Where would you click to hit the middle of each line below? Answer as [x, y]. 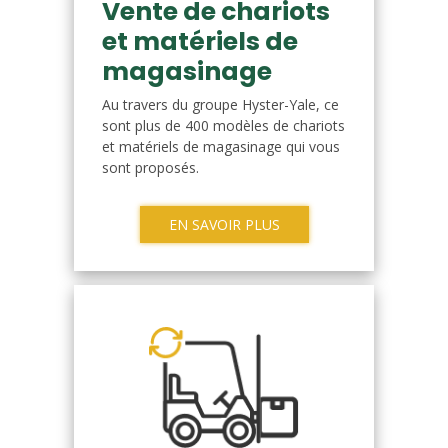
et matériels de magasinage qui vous [221, 146]
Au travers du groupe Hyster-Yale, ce [220, 104]
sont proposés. [150, 167]
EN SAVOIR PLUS [224, 224]
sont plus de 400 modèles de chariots [223, 125]
